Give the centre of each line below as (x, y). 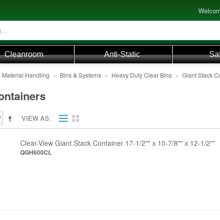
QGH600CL (36, 152)
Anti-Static (122, 54)
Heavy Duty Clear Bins (141, 75)
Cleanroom (24, 54)
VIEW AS (35, 118)
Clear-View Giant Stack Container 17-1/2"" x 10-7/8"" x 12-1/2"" (118, 143)
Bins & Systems (80, 75)
